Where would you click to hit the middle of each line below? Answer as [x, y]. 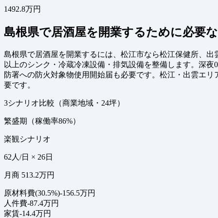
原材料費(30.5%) [32, 193]
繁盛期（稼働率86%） [42, 121]
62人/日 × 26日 [28, 157]
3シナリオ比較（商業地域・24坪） [64, 103]
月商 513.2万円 [29, 175]
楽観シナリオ [27, 139]
